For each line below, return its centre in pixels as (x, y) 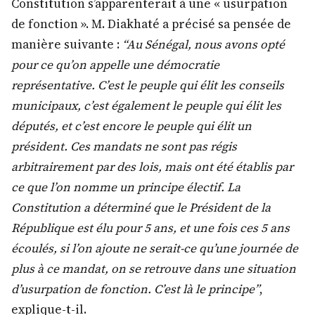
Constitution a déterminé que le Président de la (141, 208)
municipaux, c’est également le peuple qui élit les (146, 106)
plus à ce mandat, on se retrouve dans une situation (154, 269)
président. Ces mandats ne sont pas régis (124, 147)
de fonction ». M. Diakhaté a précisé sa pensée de (151, 24)
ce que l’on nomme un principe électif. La (126, 187)
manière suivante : (67, 45)
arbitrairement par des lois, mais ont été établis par (152, 167)
